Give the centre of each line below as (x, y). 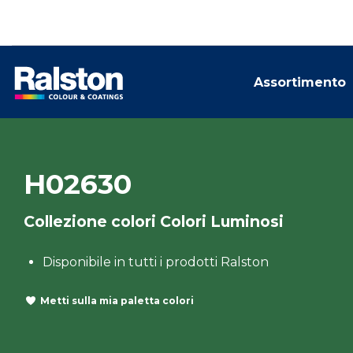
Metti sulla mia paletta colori (117, 300)
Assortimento (300, 82)
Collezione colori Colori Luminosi (154, 221)
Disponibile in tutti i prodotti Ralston (156, 262)
